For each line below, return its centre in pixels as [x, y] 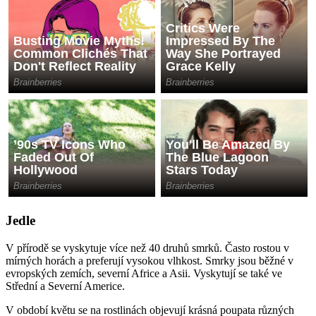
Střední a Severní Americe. [65, 286]
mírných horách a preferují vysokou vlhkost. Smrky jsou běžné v [150, 260]
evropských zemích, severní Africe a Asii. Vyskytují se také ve [144, 273]
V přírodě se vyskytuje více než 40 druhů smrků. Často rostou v [147, 248]
